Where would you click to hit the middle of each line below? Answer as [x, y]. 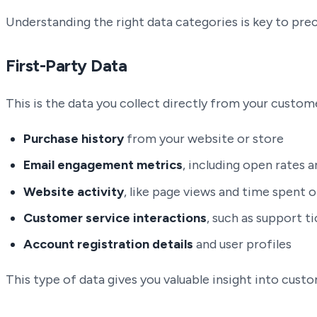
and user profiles [243, 244]
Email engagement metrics [103, 165]
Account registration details [109, 244]
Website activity [74, 191]
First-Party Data [67, 66]
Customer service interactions [115, 218]
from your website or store [204, 139]
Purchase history [74, 139]
